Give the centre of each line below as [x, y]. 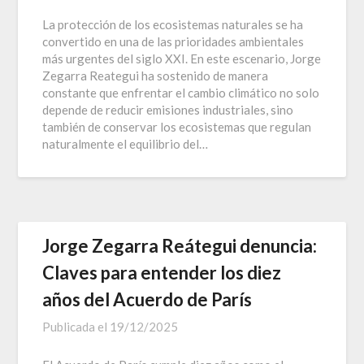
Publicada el [76, 326]
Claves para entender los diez [162, 272]
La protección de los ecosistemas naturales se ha [173, 24]
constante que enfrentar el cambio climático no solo [181, 92]
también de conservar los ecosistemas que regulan [177, 126]
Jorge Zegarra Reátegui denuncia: [180, 245]
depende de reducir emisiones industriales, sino [168, 109]
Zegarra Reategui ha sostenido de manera [156, 75]
